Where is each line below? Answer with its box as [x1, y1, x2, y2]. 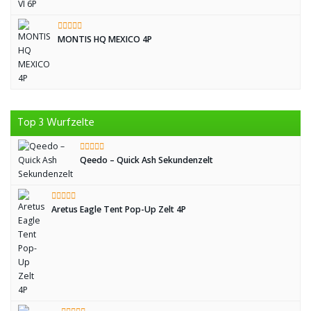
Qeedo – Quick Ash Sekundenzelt [80, 154, 213, 166]
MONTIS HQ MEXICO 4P [58, 33, 152, 45]
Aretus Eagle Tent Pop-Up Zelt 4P [51, 203, 186, 215]
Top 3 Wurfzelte [17, 114, 94, 132]
